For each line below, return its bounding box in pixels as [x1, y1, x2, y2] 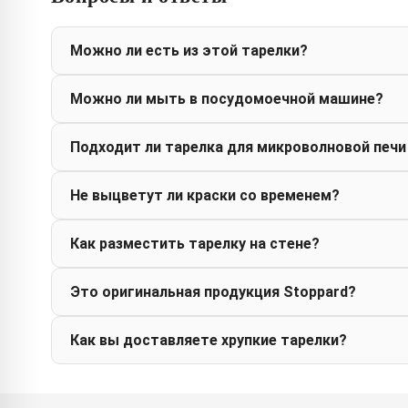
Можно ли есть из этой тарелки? [70, 42, 308, 60]
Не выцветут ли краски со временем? [70, 187, 340, 205]
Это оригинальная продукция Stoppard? [70, 283, 356, 301]
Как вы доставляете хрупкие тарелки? [70, 331, 347, 350]
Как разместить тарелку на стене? [70, 235, 320, 253]
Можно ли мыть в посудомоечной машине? [70, 90, 383, 108]
